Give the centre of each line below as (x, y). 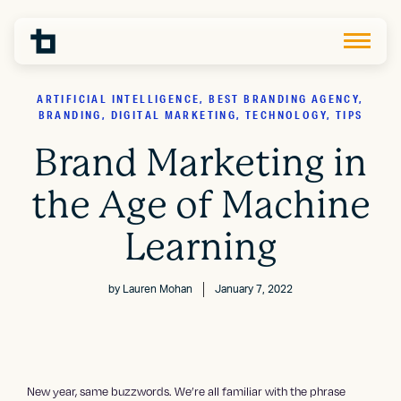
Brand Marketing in (200, 163)
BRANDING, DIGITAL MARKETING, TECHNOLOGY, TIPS (200, 115)
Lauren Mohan (158, 289)
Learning (200, 247)
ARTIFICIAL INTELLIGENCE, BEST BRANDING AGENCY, (200, 99)
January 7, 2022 (254, 290)
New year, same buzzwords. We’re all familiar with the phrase (187, 392)
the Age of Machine (200, 205)
